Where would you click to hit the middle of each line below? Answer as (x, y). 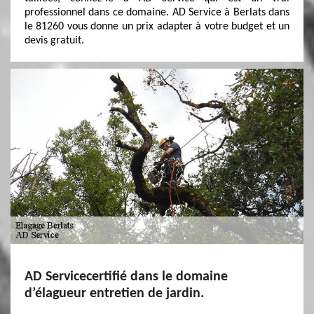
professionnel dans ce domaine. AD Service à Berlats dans (157, 13)
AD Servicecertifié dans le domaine (126, 277)
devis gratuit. (54, 41)
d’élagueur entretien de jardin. (114, 294)
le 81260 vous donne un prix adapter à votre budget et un (157, 27)
